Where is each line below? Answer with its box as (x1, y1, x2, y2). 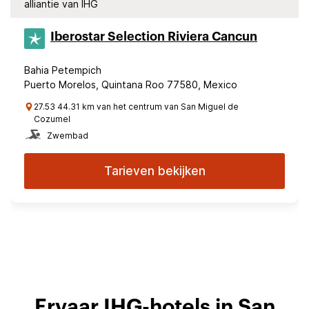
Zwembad (47, 130, 88, 141)
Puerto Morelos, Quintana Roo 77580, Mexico (24, 79, 237, 90)
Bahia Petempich (24, 64, 101, 76)
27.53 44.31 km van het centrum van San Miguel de (34, 101, 239, 112)
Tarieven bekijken (103, 164, 206, 178)
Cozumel (34, 114, 70, 124)
